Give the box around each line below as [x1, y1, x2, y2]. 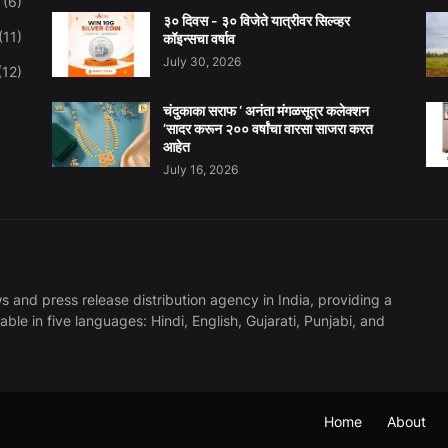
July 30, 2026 [162, 53, 241, 69]
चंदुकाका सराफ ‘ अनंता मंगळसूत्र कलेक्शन [162, 101, 369, 119]
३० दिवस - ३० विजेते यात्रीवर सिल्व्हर [162, 11, 350, 29]
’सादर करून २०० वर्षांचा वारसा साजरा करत [162, 119, 373, 137]
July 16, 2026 [162, 161, 238, 177]
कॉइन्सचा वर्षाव [162, 29, 235, 47]
